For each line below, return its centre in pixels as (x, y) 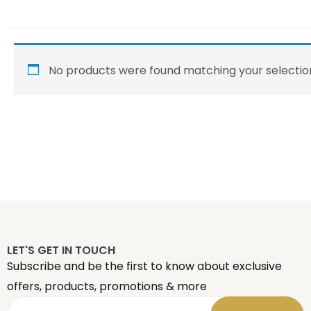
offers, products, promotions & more (107, 286)
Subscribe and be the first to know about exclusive (144, 266)
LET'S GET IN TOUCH (61, 250)
